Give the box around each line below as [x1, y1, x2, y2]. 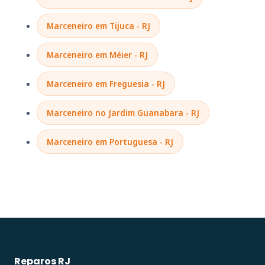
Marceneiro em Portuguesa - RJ [47, 135, 173, 147]
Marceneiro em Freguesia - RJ [47, 77, 165, 89]
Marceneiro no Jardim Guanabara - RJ [47, 106, 199, 118]
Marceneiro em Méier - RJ [47, 49, 148, 60]
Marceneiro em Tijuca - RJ [47, 20, 150, 31]
